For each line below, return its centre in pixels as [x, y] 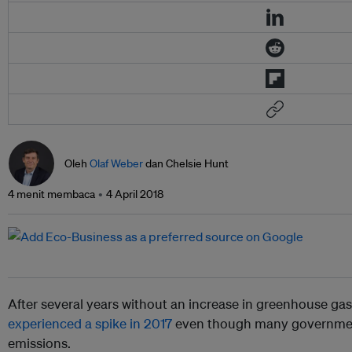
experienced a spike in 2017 [90, 323]
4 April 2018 [135, 194]
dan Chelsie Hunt [186, 163]
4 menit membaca [51, 194]
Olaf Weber [116, 163]
